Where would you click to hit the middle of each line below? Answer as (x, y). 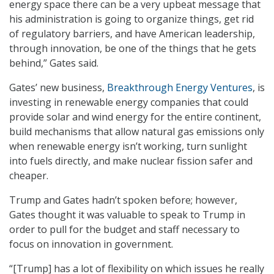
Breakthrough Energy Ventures (180, 88)
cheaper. (29, 176)
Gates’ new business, (58, 88)
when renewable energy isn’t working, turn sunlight (128, 146)
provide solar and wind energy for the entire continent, (135, 117)
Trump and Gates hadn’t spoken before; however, (123, 200)
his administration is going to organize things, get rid (131, 19)
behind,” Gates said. (54, 63)
